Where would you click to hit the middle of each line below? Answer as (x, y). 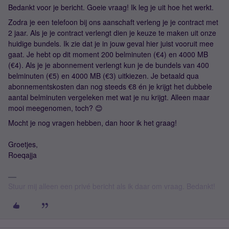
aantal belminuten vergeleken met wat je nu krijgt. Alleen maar (109, 97)
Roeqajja (22, 155)
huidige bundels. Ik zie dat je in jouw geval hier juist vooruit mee (111, 43)
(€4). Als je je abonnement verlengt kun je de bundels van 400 (109, 65)
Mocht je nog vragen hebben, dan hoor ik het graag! (93, 123)
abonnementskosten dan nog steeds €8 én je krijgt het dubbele (110, 86)
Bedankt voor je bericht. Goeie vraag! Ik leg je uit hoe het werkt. (111, 7)
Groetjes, (23, 144)
